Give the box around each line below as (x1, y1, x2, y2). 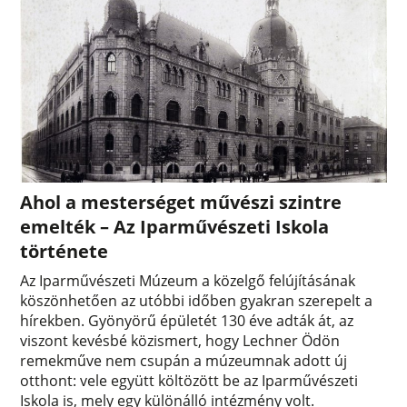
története (20, 238, 109, 263)
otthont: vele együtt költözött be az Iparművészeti (20, 370, 359, 391)
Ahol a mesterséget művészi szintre (20, 189, 342, 214)
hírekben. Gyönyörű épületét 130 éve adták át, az (20, 310, 354, 331)
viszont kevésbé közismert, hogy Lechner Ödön (20, 330, 341, 351)
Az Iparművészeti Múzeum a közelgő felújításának (20, 270, 356, 291)
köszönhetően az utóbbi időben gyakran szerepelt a (20, 290, 373, 311)
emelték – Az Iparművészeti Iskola (20, 213, 330, 239)
